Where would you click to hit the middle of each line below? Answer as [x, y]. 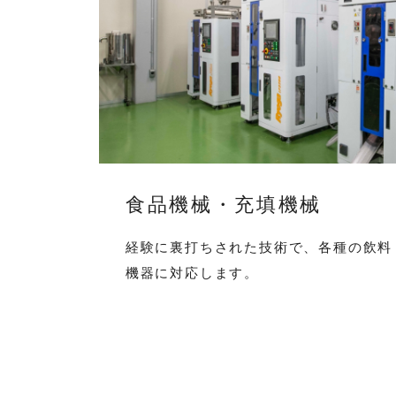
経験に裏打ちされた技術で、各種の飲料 [259, 247]
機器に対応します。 [192, 272]
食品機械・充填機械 [224, 204]
